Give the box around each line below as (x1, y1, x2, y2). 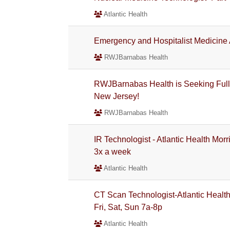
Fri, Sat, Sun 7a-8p (94, 203, 163, 212)
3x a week (94, 147, 131, 156)
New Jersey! (94, 92, 140, 101)
